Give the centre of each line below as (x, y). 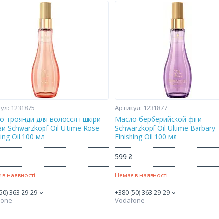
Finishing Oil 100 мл (146, 137)
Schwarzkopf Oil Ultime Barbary (165, 128)
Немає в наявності (142, 175)
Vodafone (130, 200)
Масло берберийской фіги (159, 119)
